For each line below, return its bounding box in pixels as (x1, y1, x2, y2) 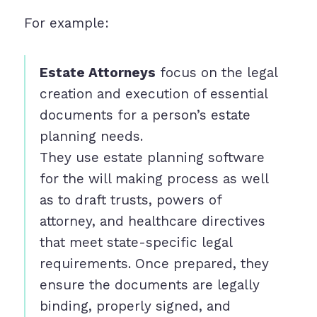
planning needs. (39, 128, 143, 145)
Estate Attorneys (39, 64, 156, 81)
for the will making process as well (39, 171, 268, 188)
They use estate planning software (39, 149, 265, 166)
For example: (23, 15, 109, 32)
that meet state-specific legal (39, 234, 232, 251)
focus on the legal (155, 64, 277, 81)
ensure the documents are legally (39, 277, 260, 294)
